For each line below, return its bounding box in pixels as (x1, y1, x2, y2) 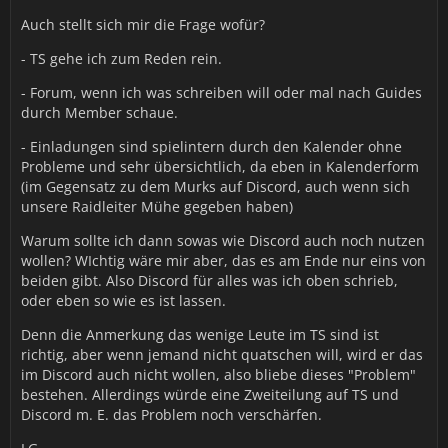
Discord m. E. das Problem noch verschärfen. (21, 405, 322, 424)
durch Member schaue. (21, 103, 178, 122)
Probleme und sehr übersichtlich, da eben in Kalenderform (21, 157, 419, 176)
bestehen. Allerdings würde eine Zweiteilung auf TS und (21, 385, 399, 404)
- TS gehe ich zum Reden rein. (21, 49, 222, 68)
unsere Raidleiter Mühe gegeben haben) (21, 197, 293, 216)
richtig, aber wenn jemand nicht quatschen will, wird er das (21, 345, 423, 364)
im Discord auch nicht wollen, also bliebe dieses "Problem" (21, 365, 416, 384)
